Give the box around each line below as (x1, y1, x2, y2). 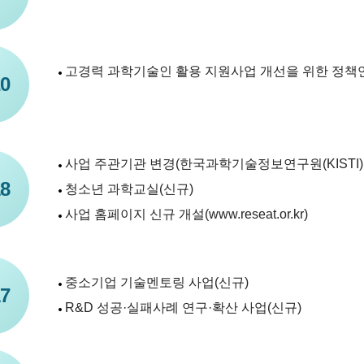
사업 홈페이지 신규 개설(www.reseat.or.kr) (65, 207, 308, 221)
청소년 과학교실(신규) (65, 182, 193, 196)
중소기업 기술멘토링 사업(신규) (65, 275, 249, 289)
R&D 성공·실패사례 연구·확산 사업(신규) (65, 301, 301, 314)
